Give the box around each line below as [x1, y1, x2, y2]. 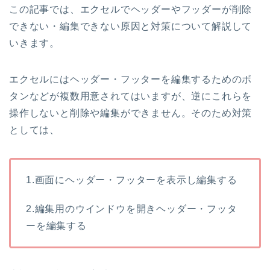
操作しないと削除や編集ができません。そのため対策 [9, 107, 253, 118]
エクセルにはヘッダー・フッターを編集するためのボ [9, 74, 253, 84]
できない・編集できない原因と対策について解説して [9, 20, 253, 31]
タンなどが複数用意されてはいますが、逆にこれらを [9, 90, 253, 101]
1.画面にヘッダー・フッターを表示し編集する [26, 174, 237, 185]
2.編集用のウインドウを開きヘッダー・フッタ [26, 203, 237, 214]
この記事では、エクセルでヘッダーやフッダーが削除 [9, 4, 253, 14]
